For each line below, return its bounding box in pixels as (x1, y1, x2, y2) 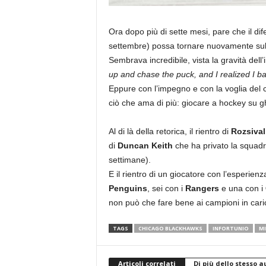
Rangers (185, 183, 219, 193)
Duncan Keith (117, 141, 173, 150)
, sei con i (147, 183, 185, 193)
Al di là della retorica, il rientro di (108, 126, 231, 136)
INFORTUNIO (212, 224, 249, 232)
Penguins (108, 183, 147, 193)
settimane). (108, 155, 151, 164)
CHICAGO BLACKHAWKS (138, 224, 202, 232)
